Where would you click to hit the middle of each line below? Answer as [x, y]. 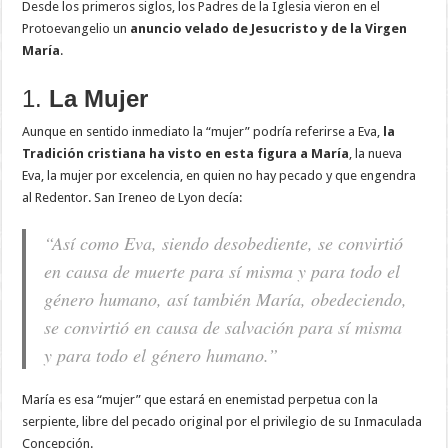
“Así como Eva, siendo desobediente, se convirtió [224, 243]
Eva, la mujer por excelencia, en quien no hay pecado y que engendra [219, 176]
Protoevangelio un [76, 29]
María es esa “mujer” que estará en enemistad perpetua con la [200, 400]
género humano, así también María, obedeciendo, [226, 299]
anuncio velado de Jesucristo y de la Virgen [269, 29]
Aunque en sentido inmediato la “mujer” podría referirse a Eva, [203, 132]
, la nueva [376, 154]
